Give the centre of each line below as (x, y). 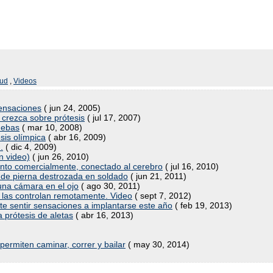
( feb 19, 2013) (202, 205)
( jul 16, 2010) (191, 166)
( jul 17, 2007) (113, 118)
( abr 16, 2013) (103, 215)
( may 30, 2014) (158, 244)
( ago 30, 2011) (109, 186)
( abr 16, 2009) (76, 137)
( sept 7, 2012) (162, 196)
